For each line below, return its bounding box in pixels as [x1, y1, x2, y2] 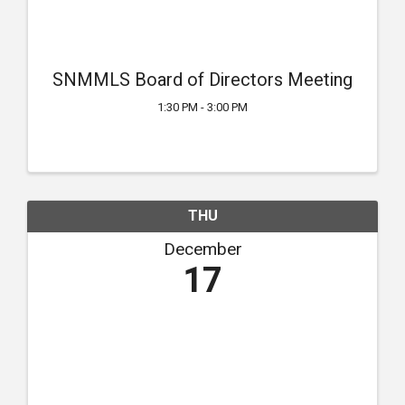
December [163, 236, 242, 262]
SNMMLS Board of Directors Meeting [52, 66, 353, 93]
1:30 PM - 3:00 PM [157, 99, 248, 116]
